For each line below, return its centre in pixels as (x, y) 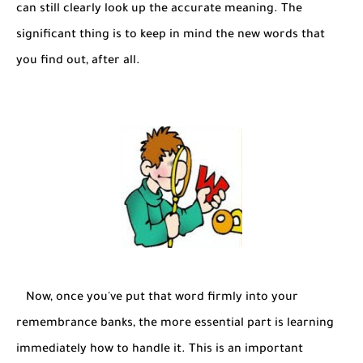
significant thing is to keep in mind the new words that (171, 35)
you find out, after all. (78, 61)
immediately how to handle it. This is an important (160, 350)
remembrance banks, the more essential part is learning (175, 324)
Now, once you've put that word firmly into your (157, 298)
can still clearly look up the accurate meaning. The (159, 9)
